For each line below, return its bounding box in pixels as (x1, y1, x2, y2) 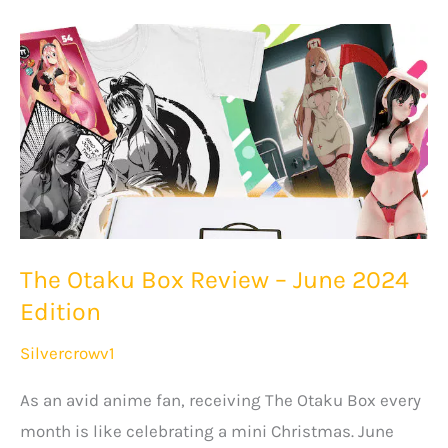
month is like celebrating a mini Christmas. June (20, 421, 394, 442)
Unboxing (19, 130, 93, 151)
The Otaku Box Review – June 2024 (20, 265, 409, 295)
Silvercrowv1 (20, 342, 115, 363)
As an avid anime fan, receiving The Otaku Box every (20, 390, 421, 411)
